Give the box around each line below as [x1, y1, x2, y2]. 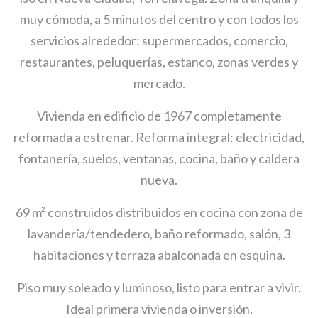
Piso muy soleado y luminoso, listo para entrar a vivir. [17, 279, 301, 295]
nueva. [141, 171, 177, 187]
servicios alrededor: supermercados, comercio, [30, 32, 288, 48]
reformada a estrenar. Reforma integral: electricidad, [13, 128, 305, 145]
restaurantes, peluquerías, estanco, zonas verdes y [20, 53, 298, 70]
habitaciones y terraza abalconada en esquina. [33, 246, 285, 263]
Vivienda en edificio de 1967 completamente [36, 107, 282, 124]
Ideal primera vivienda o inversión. [65, 300, 253, 317]
